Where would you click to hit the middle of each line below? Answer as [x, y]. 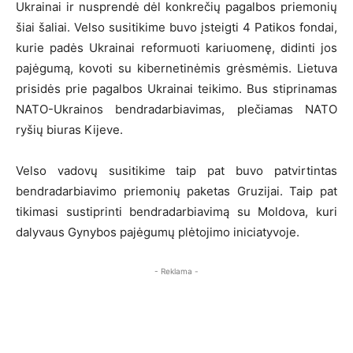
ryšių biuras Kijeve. [69, 129]
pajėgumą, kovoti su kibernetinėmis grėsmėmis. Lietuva [176, 68]
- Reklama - [176, 271]
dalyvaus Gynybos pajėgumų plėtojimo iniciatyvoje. [158, 232]
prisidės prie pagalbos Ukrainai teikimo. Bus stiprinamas [176, 88]
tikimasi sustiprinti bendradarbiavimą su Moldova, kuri [176, 211]
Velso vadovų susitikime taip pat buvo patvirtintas [176, 170]
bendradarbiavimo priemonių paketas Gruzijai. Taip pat [176, 191]
